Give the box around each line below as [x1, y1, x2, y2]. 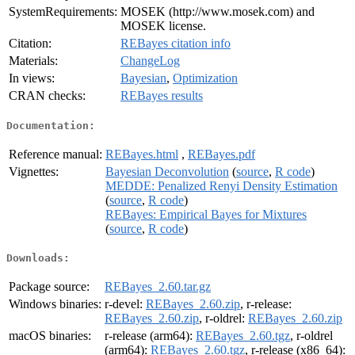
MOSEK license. [120, 19, 206, 33]
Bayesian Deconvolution [105, 164, 229, 178]
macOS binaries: [9, 329, 91, 343]
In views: [9, 71, 55, 86]
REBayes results [120, 89, 203, 103]
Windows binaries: [9, 297, 101, 311]
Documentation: [6, 119, 95, 132]
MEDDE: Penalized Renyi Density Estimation [105, 178, 338, 193]
